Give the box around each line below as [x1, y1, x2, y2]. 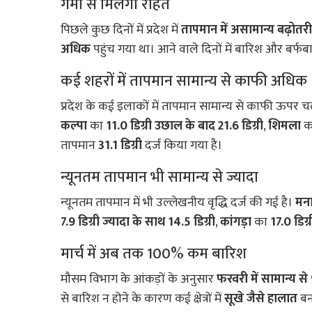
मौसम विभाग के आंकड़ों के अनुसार [61, 269, 217, 290]
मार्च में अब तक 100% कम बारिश [61, 241, 247, 267]
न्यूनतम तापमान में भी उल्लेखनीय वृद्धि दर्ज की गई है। [61, 192, 295, 214]
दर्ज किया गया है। [142, 135, 222, 157]
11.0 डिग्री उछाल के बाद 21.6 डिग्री [106, 116, 263, 137]
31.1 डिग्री [98, 135, 142, 157]
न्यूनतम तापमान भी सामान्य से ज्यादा [61, 164, 258, 191]
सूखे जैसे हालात [224, 288, 297, 310]
